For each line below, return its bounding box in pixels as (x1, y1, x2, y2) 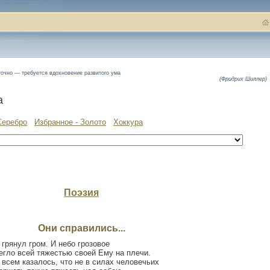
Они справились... (37, 222, 125, 233)
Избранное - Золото (34, 118, 106, 127)
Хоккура (113, 118, 143, 127)
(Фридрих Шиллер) (219, 76, 267, 82)
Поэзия (64, 187, 99, 198)
